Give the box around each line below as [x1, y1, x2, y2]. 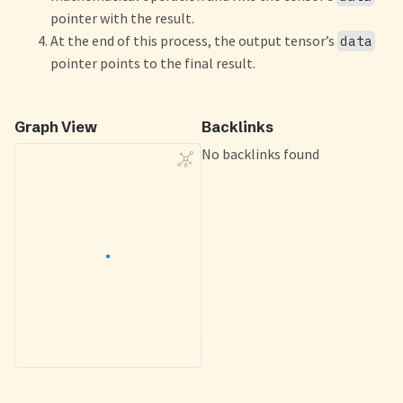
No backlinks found [201, 145, 319, 164]
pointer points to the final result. [50, 54, 255, 73]
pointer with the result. [50, 9, 194, 28]
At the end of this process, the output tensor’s [50, 31, 337, 50]
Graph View [14, 118, 97, 137]
